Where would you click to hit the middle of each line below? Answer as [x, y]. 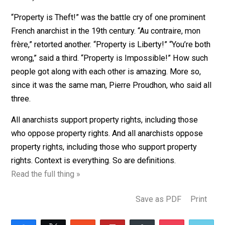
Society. [27, 21]
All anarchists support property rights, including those [116, 158]
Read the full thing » [51, 218]
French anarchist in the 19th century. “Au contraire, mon [118, 59]
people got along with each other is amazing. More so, [118, 104]
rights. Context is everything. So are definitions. [104, 203]
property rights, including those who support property [116, 188]
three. [23, 135]
